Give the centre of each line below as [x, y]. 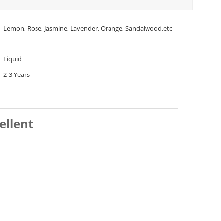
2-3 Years [17, 74]
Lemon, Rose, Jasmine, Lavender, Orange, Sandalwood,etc [88, 28]
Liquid [13, 59]
